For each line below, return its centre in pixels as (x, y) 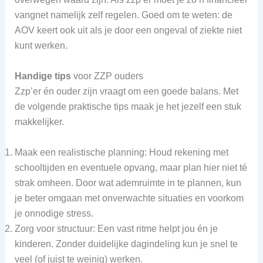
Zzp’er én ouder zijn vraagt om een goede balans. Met (126, 92)
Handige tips (43, 76)
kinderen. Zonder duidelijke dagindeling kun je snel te (126, 244)
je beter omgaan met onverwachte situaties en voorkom (129, 198)
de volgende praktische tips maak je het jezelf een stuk (128, 107)
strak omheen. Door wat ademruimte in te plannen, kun (128, 183)
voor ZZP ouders (107, 76)
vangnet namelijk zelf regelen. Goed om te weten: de (123, 15)
